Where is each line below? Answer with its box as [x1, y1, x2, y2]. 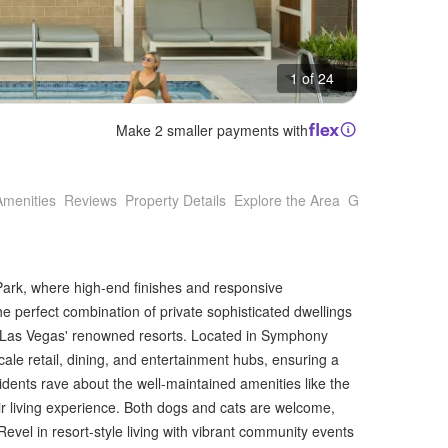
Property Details [125, 190, 226, 211]
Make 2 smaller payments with [116, 119, 309, 140]
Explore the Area [234, 190, 340, 211]
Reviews [64, 190, 117, 211]
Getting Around [348, 190, 444, 211]
